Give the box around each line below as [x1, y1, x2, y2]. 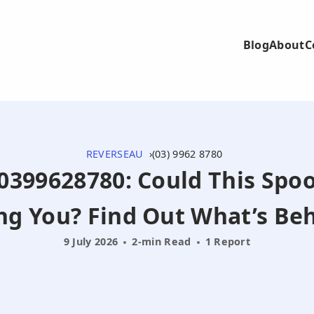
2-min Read [132, 235, 191, 248]
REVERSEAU [86, 147, 144, 161]
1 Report [205, 235, 251, 248]
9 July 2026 [63, 235, 118, 248]
